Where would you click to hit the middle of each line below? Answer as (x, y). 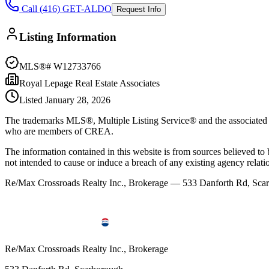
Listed (32, 100)
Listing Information (68, 37)
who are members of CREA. (59, 131)
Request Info (139, 9)
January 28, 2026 (78, 100)
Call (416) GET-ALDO (65, 8)
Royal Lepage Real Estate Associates (89, 83)
